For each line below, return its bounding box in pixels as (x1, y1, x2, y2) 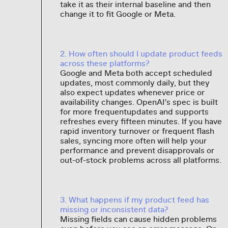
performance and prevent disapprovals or (60, 145, 214, 156)
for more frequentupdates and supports (60, 106, 209, 117)
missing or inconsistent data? (60, 204, 168, 215)
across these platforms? (60, 58, 150, 69)
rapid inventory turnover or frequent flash (60, 126, 214, 136)
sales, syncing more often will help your (60, 135, 207, 146)
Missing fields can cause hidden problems (60, 214, 217, 224)
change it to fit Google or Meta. (60, 9, 176, 19)
